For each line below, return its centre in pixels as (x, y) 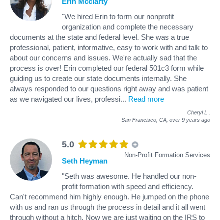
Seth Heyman (85, 161)
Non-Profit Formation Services (167, 155)
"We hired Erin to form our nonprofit (118, 16)
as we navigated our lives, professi (65, 99)
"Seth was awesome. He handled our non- (129, 176)
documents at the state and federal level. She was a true (99, 37)
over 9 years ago (190, 120)
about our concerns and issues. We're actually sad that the (103, 57)
